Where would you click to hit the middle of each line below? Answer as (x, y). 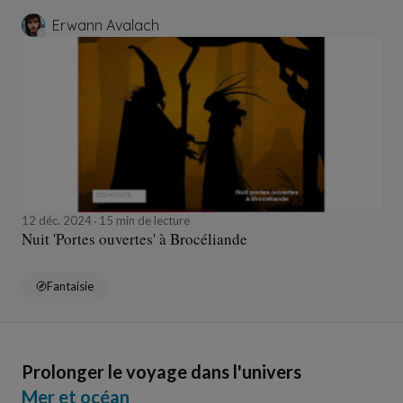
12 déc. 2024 (58, 221)
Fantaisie (70, 287)
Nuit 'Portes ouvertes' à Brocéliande (134, 239)
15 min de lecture (143, 221)
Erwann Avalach (106, 26)
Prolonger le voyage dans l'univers (161, 372)
